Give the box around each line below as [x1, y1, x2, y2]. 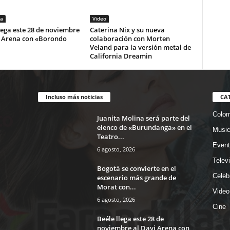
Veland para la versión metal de [89, 43, 191, 52]
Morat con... [97, 182, 136, 191]
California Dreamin [89, 51, 152, 61]
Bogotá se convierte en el [97, 164, 176, 173]
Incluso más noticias [45, 93, 103, 101]
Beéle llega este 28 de [97, 214, 164, 223]
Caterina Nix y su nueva [89, 25, 165, 35]
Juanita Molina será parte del [97, 113, 190, 123]
